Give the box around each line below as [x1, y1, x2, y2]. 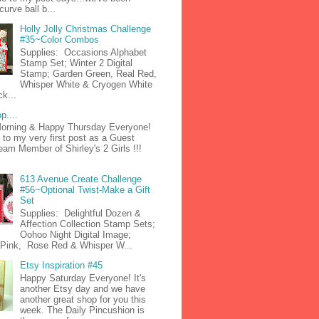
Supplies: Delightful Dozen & [20, 207, 142, 219]
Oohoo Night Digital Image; [20, 229, 132, 240]
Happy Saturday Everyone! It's [20, 272, 147, 283]
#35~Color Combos [20, 34, 100, 46]
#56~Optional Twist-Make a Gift [20, 184, 151, 196]
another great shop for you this [20, 293, 147, 305]
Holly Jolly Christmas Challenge [20, 23, 152, 35]
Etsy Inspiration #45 [20, 259, 103, 271]
